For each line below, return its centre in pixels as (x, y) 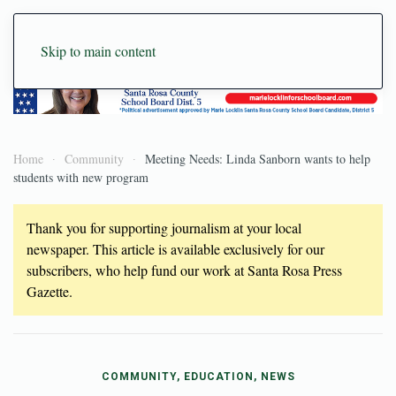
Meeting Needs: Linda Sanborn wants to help (258, 158)
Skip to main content (98, 51)
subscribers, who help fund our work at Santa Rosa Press (184, 270)
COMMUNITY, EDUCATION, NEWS (198, 376)
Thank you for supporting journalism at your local (164, 227)
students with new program (81, 177)
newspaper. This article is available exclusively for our (175, 248)
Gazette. (49, 291)
